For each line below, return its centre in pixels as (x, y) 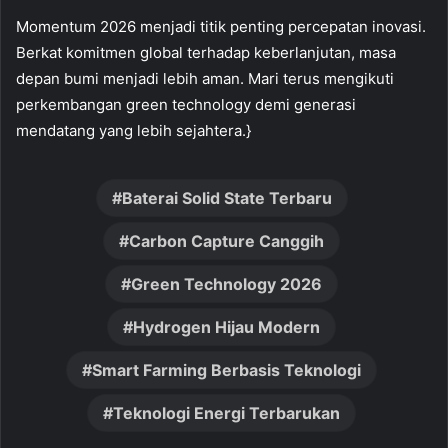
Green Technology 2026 (226, 283)
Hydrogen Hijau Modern (226, 326)
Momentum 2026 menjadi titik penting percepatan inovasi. (221, 26)
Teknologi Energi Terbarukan (226, 412)
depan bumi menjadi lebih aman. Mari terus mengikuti (205, 78)
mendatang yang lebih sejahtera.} (133, 130)
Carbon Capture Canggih (226, 240)
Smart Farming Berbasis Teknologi (226, 369)
